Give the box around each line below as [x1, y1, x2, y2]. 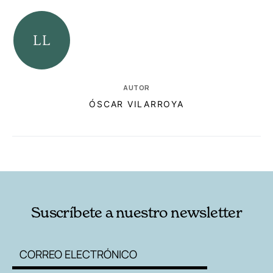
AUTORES [167, 146, 206, 158]
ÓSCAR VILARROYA [89, 99, 184, 110]
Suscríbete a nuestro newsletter [30, 204, 243, 222]
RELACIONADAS [32, 146, 94, 158]
